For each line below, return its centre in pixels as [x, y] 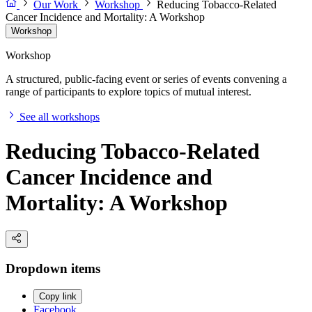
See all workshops [60, 117]
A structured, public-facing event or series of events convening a [146, 79]
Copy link [58, 297]
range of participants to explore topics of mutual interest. [128, 92]
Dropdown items [53, 268]
